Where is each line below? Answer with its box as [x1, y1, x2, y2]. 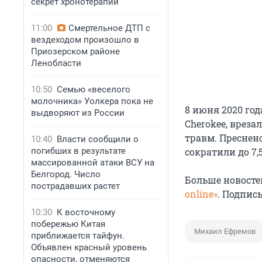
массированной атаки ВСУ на [31, 157, 154, 168]
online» [185, 188, 218, 201]
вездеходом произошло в [31, 35, 139, 45]
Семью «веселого [57, 84, 130, 95]
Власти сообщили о [57, 134, 139, 144]
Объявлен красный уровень [31, 242, 147, 253]
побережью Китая [31, 219, 105, 229]
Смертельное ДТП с [68, 23, 150, 33]
